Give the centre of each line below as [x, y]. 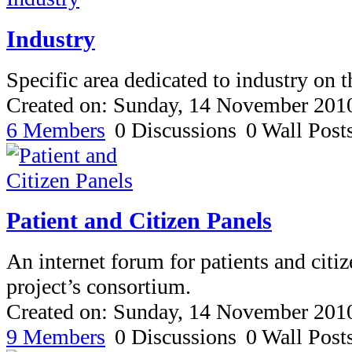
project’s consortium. [99, 287]
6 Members [56, 130]
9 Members [56, 337]
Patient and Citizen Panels [139, 221]
